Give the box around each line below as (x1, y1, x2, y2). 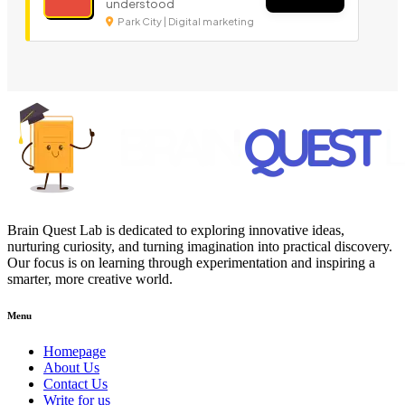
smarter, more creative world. (7, 271, 173, 287)
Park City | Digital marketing (116, 15, 254, 28)
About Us (43, 360, 99, 376)
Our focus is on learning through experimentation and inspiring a (7, 255, 375, 271)
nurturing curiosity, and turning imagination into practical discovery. (7, 239, 392, 255)
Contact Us (43, 376, 108, 392)
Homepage (43, 344, 106, 360)
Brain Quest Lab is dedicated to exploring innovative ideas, (7, 222, 344, 239)
